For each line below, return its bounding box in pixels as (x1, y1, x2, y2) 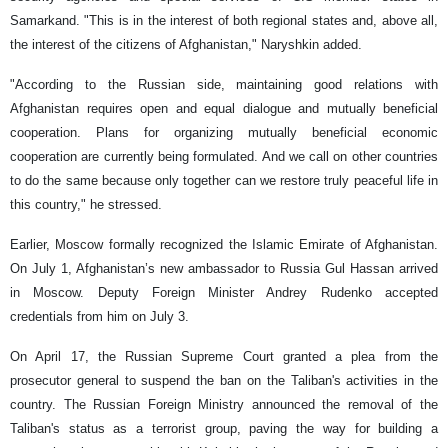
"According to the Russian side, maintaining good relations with (10, 77, 438, 93)
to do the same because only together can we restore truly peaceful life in (10, 173, 438, 189)
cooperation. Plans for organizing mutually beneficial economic (10, 125, 438, 141)
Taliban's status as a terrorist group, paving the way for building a (10, 421, 438, 437)
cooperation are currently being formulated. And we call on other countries (10, 149, 438, 165)
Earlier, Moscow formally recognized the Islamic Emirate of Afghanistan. (10, 237, 438, 253)
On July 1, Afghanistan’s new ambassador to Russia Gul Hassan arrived (10, 261, 438, 277)
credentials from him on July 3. (10, 309, 189, 325)
